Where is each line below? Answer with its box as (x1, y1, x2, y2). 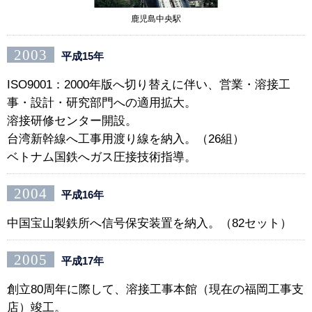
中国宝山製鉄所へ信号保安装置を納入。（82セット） (7, 216, 292, 230)
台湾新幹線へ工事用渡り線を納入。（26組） (7, 132, 244, 146)
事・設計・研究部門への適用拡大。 (7, 95, 196, 109)
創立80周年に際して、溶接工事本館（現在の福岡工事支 (7, 282, 304, 296)
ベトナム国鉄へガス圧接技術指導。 (7, 150, 196, 164)
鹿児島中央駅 (131, 13, 181, 24)
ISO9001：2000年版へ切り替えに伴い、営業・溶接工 (7, 77, 290, 91)
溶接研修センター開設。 (7, 114, 137, 127)
